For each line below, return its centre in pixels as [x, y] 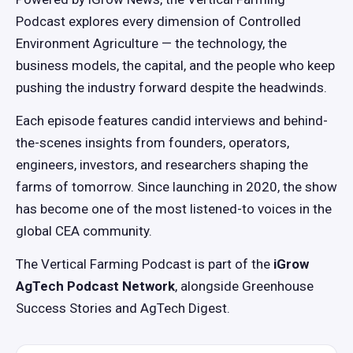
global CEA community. [84, 231]
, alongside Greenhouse [244, 286]
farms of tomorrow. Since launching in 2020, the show [176, 187]
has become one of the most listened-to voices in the [174, 209]
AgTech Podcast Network [95, 286]
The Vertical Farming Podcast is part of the [145, 264]
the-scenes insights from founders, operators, [152, 143]
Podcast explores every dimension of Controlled [158, 21]
